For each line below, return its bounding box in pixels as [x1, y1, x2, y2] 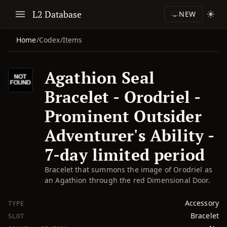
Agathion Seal [45, 67, 155, 88]
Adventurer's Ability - [45, 125, 214, 146]
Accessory [184, 198, 219, 208]
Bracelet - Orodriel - [45, 86, 201, 107]
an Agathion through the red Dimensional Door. [45, 175, 210, 185]
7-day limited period [45, 144, 205, 165]
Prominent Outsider [45, 105, 202, 127]
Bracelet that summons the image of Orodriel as [45, 165, 212, 174]
